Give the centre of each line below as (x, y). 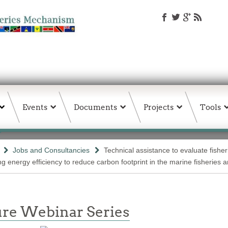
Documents (95, 107)
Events (35, 107)
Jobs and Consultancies (51, 150)
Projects (159, 107)
